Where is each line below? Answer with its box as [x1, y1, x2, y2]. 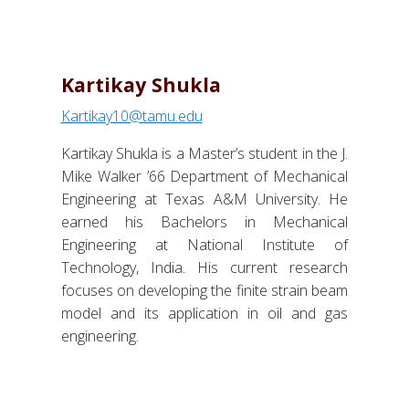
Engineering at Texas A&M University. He [60, 189, 349, 210]
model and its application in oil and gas [60, 303, 349, 324]
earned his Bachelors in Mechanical [60, 212, 349, 233]
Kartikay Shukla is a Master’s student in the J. [60, 143, 349, 164]
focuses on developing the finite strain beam [60, 280, 349, 301]
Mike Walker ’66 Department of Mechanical [60, 166, 349, 187]
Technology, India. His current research [60, 257, 349, 278]
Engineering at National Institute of [60, 235, 349, 256]
